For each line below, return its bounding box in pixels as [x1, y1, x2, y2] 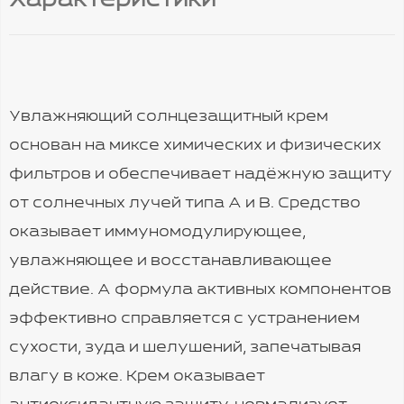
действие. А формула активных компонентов [9, 283, 391, 298]
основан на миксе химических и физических [9, 139, 381, 153]
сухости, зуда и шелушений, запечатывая [9, 341, 361, 355]
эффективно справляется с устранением [9, 312, 360, 326]
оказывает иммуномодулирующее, [9, 225, 306, 240]
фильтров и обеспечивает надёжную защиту [9, 168, 392, 182]
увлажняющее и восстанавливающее [9, 254, 332, 269]
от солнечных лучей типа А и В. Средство [9, 197, 361, 211]
